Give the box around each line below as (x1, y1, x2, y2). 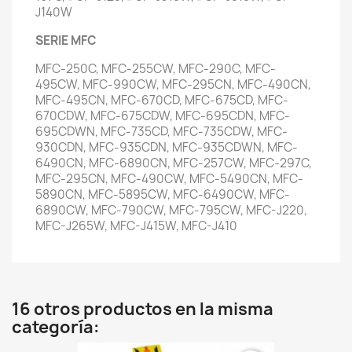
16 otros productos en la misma (12, 298, 273, 321)
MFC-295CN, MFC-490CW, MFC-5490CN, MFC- (35, 170, 303, 187)
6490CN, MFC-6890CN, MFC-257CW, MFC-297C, (35, 155, 312, 171)
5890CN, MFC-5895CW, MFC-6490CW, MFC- (35, 186, 290, 203)
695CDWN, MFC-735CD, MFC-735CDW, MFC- (35, 123, 288, 140)
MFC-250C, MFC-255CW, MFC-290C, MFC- (35, 60, 276, 77)
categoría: (12, 316, 100, 339)
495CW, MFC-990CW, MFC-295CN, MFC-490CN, (35, 76, 311, 93)
